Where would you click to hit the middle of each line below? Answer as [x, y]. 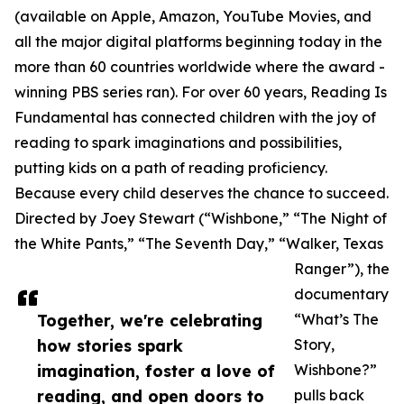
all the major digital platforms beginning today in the [198, 42]
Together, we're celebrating [150, 321]
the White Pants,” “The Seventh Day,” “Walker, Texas [199, 244]
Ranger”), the [342, 269]
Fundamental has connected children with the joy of [195, 118]
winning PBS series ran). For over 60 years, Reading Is [201, 92]
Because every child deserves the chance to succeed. [202, 193]
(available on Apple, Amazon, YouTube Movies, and [193, 17]
